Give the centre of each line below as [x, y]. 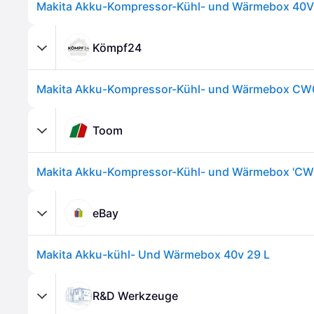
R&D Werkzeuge [135, 295]
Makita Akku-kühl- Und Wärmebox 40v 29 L [153, 254]
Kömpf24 [117, 47]
